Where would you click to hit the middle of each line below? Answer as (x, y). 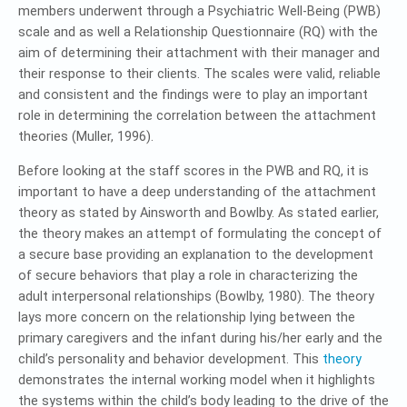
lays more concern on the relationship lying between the (187, 317)
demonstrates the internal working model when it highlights (197, 380)
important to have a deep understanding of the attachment (197, 192)
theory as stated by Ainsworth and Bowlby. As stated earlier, (199, 213)
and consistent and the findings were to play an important (193, 94)
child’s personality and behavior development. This (170, 359)
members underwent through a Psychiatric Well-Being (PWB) (199, 11)
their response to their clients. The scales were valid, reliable (199, 74)
